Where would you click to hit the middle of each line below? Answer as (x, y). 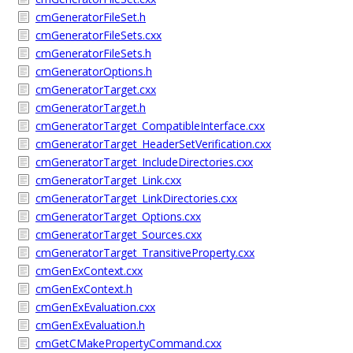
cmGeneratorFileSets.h (93, 53)
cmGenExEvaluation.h (90, 325)
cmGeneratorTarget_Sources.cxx (119, 234)
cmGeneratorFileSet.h (91, 17)
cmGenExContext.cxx (89, 271)
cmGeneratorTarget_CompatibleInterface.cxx (150, 126)
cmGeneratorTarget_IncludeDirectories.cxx (144, 162)
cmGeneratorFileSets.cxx (98, 35)
